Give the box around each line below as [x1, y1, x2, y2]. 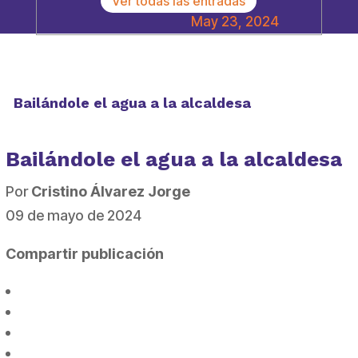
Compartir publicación [5, 245, 164, 263]
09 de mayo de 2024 [5, 207, 141, 225]
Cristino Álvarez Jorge [30, 183, 190, 201]
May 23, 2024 [190, 14, 279, 30]
